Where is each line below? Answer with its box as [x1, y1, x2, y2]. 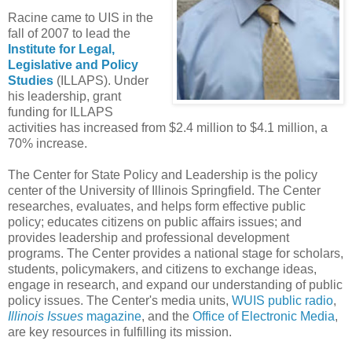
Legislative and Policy [8, 57, 138, 71]
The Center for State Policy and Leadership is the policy [8, 167, 317, 181]
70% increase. [8, 136, 87, 150]
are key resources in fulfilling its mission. [8, 324, 232, 339]
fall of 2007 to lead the [8, 26, 130, 40]
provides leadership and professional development [8, 230, 289, 244]
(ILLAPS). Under [53, 73, 148, 87]
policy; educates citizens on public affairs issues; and [8, 214, 302, 229]
